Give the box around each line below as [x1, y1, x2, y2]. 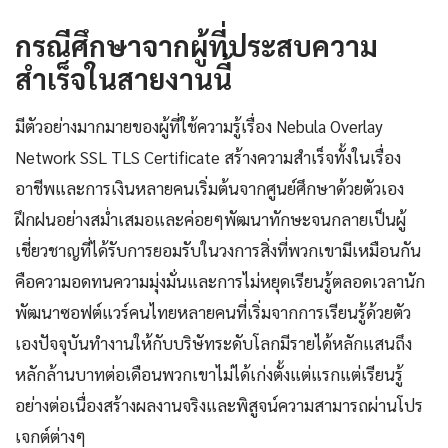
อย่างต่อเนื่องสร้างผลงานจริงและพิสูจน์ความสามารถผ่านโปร [15, 393, 423, 416]
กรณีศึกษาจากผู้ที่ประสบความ [15, 26, 378, 63]
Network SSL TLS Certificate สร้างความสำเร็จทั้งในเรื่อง [15, 145, 401, 168]
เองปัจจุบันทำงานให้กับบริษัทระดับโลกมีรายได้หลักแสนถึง [15, 331, 412, 354]
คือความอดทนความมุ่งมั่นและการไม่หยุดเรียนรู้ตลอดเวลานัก [15, 269, 425, 292]
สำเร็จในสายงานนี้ [15, 59, 232, 96]
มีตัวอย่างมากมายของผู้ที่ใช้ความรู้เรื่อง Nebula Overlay [15, 114, 383, 137]
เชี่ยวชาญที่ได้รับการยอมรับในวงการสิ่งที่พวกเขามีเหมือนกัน [15, 238, 421, 261]
